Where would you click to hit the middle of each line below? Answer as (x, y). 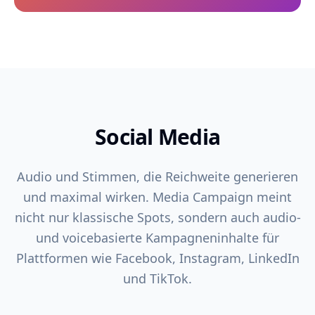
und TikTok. (157, 278)
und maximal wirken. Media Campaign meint (157, 197)
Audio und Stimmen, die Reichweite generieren (157, 176)
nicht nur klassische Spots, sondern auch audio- (157, 217)
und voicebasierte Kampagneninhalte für (157, 238)
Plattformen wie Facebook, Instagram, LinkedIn (157, 258)
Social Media (157, 137)
